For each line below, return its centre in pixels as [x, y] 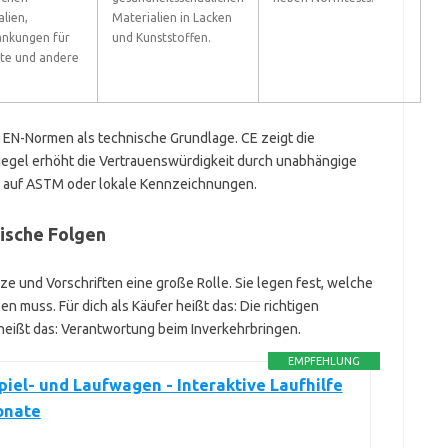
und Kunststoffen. [161, 37]
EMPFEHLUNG [323, 361]
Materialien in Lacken [171, 17]
